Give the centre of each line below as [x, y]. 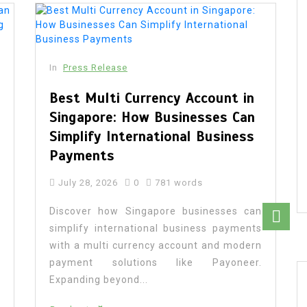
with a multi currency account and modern [156, 245]
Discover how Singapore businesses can [156, 211]
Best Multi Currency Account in [152, 98]
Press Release [95, 67]
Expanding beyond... [99, 279]
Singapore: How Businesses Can [152, 117]
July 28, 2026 [88, 182]
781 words [177, 182]
